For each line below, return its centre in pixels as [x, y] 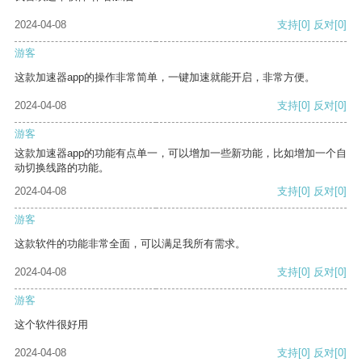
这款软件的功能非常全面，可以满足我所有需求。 [130, 244]
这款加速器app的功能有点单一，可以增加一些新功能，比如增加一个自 [181, 154]
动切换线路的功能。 [62, 168]
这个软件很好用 [51, 325]
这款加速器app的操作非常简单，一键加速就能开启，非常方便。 [165, 78]
